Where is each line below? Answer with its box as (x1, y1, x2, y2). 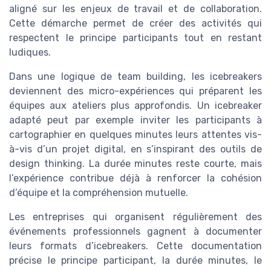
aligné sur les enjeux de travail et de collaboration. (9, 3, 262, 15)
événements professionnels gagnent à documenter (9, 226, 262, 238)
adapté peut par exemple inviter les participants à (9, 114, 262, 126)
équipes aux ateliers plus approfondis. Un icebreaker (9, 100, 262, 112)
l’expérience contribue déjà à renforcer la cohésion (9, 172, 262, 184)
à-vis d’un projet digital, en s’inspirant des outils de (9, 143, 262, 155)
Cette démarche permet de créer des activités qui (9, 18, 262, 30)
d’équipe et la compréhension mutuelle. (9, 187, 188, 199)
